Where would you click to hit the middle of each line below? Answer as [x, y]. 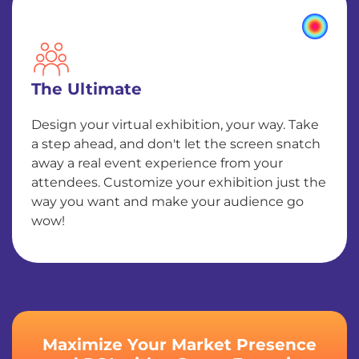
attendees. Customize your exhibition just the [179, 182]
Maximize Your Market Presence [179, 345]
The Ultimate [87, 89]
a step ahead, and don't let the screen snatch [176, 144]
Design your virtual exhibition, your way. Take [175, 125]
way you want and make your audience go [167, 202]
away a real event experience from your [157, 163]
